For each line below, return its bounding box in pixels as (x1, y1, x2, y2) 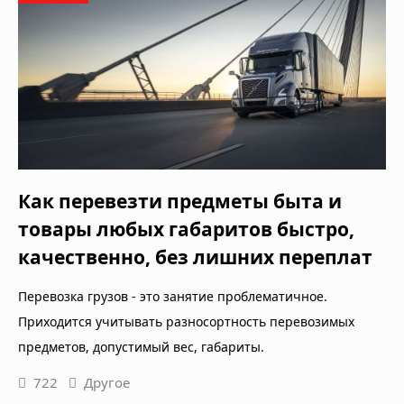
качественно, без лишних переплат (18, 243, 372, 270)
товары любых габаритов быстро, (18, 216, 354, 242)
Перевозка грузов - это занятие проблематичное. (18, 287, 327, 305)
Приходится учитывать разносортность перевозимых (18, 312, 354, 330)
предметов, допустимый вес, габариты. (18, 337, 264, 355)
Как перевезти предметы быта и (18, 188, 342, 214)
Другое (84, 372, 130, 391)
